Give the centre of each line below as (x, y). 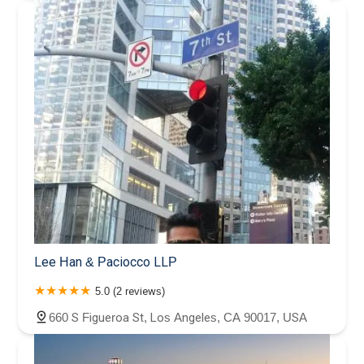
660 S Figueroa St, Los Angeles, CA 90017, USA (178, 317)
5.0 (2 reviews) (130, 291)
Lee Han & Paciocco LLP (106, 262)
